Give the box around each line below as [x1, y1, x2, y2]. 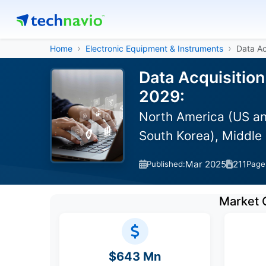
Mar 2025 [185, 158, 226, 170]
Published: [147, 159, 185, 169]
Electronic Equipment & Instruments [85, 43, 223, 53]
